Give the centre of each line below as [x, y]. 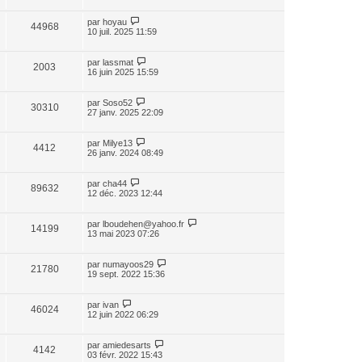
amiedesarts [127, 345]
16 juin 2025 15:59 [123, 72]
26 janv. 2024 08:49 [125, 153]
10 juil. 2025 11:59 [122, 32]
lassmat [118, 62]
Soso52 [118, 103]
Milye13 [118, 143]
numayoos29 [128, 264]
